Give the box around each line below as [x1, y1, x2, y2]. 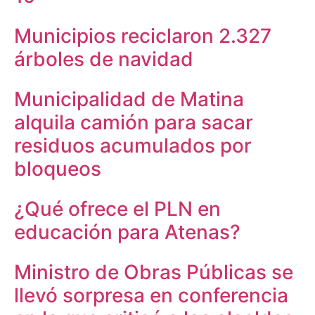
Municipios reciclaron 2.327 [14, 23, 271, 48]
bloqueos [14, 156, 101, 181]
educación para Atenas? [14, 219, 240, 244]
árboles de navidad [14, 46, 193, 71]
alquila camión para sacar [14, 110, 253, 134]
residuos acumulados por [14, 133, 252, 157]
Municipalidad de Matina [14, 86, 244, 111]
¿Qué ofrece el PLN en [14, 196, 221, 221]
